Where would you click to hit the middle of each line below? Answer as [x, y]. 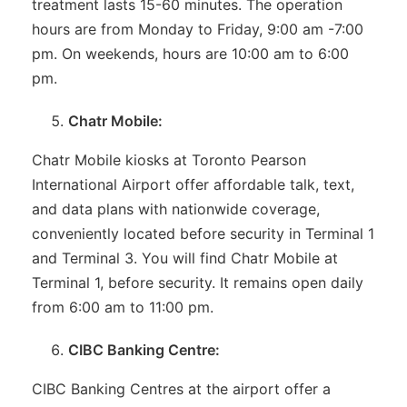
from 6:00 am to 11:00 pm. [125, 307]
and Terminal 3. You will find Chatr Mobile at [185, 258]
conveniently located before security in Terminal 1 [203, 233]
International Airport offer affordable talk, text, [193, 184]
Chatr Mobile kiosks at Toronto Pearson [169, 159]
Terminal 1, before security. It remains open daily [198, 282]
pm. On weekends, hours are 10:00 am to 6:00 [190, 53]
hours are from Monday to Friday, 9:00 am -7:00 [198, 29]
